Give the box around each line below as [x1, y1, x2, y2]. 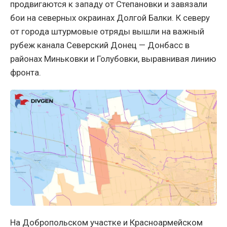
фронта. [10, 67, 41, 78]
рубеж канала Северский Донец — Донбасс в [10, 40, 190, 50]
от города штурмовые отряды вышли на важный [10, 26, 204, 36]
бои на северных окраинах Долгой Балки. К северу [10, 12, 210, 23]
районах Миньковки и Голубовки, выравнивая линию [10, 53, 216, 64]
